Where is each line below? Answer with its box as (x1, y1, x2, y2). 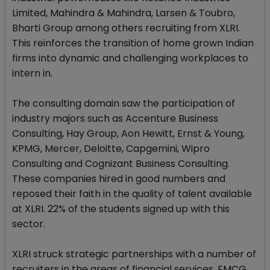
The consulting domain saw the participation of (12, 96, 235, 111)
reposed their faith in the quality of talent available (12, 187, 252, 201)
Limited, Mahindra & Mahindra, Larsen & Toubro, (12, 6, 235, 20)
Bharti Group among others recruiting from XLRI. (12, 21, 240, 36)
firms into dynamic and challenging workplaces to (12, 51, 248, 66)
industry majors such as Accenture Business (12, 111, 218, 126)
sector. (12, 217, 45, 231)
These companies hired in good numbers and (12, 172, 225, 186)
